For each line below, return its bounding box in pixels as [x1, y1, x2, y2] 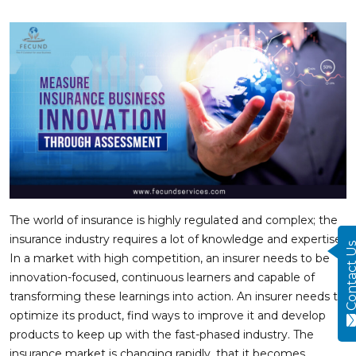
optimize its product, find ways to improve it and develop [10, 308, 326, 323]
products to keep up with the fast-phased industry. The [10, 327, 314, 342]
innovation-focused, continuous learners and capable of [10, 270, 315, 285]
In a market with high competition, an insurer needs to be [10, 251, 330, 266]
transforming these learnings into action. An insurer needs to [10, 289, 345, 304]
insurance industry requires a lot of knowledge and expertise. [10, 232, 344, 247]
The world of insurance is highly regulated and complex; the [10, 213, 338, 228]
